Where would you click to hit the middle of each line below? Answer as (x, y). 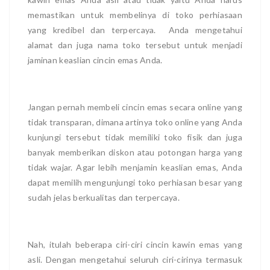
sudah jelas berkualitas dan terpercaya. (104, 197)
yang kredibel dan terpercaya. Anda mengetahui (135, 30)
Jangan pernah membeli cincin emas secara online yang (135, 107)
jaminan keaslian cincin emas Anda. (95, 60)
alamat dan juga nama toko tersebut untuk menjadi (135, 45)
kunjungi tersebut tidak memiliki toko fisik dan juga (135, 137)
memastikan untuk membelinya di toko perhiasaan (135, 14)
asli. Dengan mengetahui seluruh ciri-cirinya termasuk (135, 259)
